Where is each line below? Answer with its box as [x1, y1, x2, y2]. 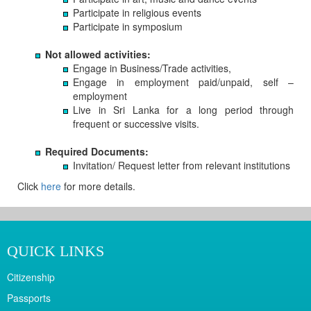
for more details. [61, 179, 135, 193]
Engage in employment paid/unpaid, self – [73, 75, 294, 89]
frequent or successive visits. [73, 117, 199, 131]
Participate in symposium [73, 19, 183, 33]
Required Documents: [45, 144, 149, 158]
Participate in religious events [73, 6, 201, 19]
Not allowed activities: [45, 47, 151, 61]
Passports [7, 291, 51, 305]
